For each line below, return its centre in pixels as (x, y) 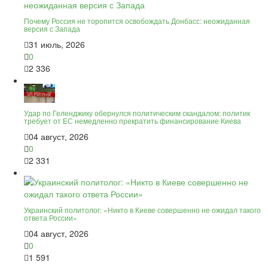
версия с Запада (52, 29)
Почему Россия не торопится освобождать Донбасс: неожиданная (137, 21)
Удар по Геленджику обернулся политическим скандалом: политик (137, 113)
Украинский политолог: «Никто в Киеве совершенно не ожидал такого (142, 210)
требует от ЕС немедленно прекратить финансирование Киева (133, 121)
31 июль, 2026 (57, 45)
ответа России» (51, 218)
